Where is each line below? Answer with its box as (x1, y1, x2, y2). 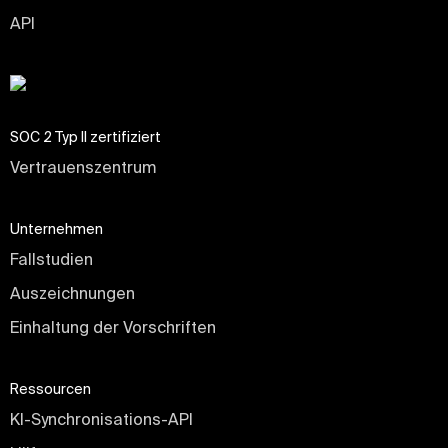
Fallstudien (10, 250, 93, 269)
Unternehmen (10, 221, 103, 238)
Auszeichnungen (10, 284, 135, 303)
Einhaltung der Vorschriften (10, 318, 216, 337)
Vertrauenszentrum (10, 158, 156, 177)
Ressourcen (10, 381, 91, 398)
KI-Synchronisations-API (10, 410, 193, 429)
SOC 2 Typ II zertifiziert (10, 129, 161, 146)
